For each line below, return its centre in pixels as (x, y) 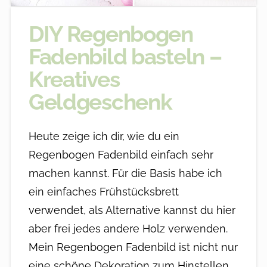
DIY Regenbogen (111, 34)
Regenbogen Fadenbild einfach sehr (121, 155)
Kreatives (74, 79)
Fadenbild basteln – (125, 57)
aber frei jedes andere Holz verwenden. (128, 229)
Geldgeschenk (100, 102)
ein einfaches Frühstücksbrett (103, 192)
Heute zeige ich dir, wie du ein (104, 136)
